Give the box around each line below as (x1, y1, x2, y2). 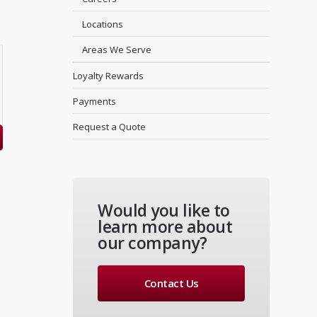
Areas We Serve (82, 43, 152, 56)
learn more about (98, 215, 233, 238)
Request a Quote (73, 120, 146, 133)
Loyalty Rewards (73, 69, 144, 82)
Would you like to (98, 199, 230, 221)
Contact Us (144, 275, 199, 290)
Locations (82, 18, 124, 30)
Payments (73, 95, 117, 108)
